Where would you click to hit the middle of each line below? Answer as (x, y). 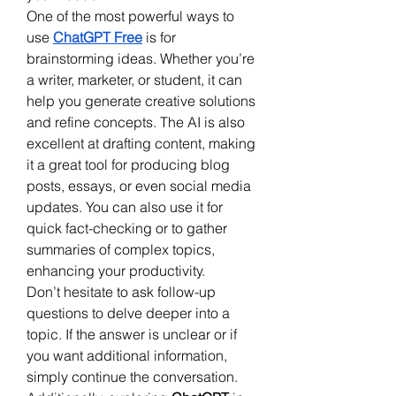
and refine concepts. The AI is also (136, 122)
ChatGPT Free (98, 37)
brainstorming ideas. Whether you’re (141, 58)
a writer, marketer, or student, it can (134, 79)
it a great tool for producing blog (128, 164)
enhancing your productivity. (116, 270)
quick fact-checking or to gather (127, 228)
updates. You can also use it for (125, 206)
